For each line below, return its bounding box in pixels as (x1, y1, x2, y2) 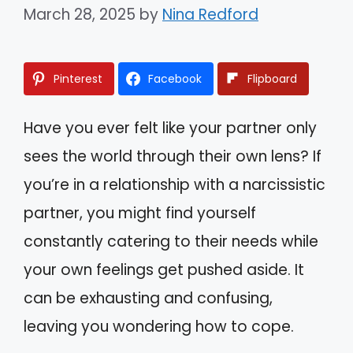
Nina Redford (162, 3, 258, 25)
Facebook (148, 70, 202, 87)
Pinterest (54, 70, 102, 87)
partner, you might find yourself (24, 202, 256, 224)
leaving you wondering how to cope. (24, 315, 294, 337)
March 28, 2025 (24, 3, 136, 25)
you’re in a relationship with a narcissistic (24, 173, 325, 195)
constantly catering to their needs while (24, 230, 318, 252)
